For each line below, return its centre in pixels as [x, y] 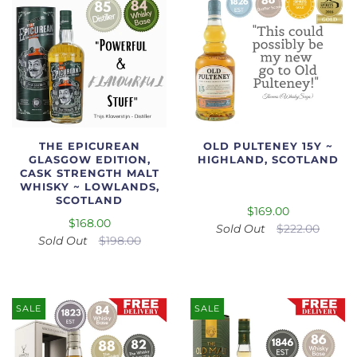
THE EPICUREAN [89, 146]
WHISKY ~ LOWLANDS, [89, 186]
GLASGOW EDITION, [89, 159]
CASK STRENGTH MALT [89, 173]
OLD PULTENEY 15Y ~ [268, 146]
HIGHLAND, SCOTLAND [268, 159]
